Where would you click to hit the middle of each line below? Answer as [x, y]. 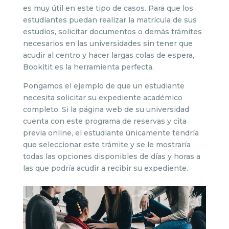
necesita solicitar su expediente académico [102, 98]
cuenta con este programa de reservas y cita [105, 121]
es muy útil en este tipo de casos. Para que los [108, 8]
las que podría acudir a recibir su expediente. [105, 168]
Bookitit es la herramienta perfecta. [88, 67]
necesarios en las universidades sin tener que [108, 43]
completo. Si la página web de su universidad [106, 109]
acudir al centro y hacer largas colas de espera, [108, 55]
